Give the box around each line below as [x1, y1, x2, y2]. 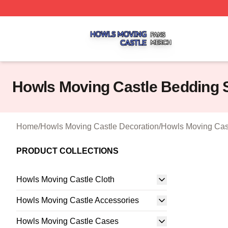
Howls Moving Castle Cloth [16, 175, 115, 184]
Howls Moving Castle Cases [16, 217, 119, 225]
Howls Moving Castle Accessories [16, 196, 139, 205]
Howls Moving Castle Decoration [40, 122, 159, 131]
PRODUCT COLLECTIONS [16, 147, 119, 155]
